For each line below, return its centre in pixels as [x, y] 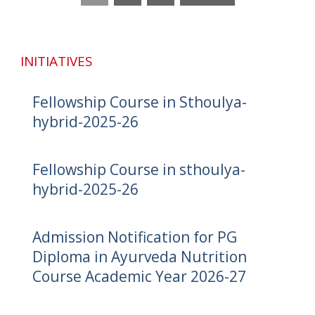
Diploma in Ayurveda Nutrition [139, 256]
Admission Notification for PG [134, 237]
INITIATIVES [57, 61]
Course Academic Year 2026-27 [139, 276]
